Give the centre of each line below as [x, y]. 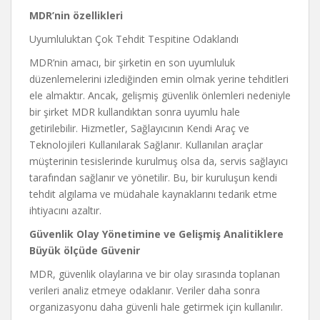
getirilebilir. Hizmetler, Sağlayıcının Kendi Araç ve [139, 128]
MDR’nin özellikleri [76, 15]
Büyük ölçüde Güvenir [85, 250]
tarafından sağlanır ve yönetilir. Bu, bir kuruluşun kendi [153, 177]
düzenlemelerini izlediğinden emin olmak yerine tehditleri [159, 79]
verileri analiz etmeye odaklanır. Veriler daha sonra [145, 290]
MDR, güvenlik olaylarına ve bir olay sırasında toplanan [155, 274]
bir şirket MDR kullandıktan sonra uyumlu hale [135, 112]
